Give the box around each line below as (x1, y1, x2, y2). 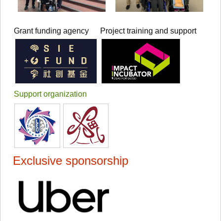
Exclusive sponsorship (13, 153, 128, 167)
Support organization (14, 89, 87, 98)
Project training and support (100, 26, 197, 35)
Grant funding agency (14, 26, 89, 35)
